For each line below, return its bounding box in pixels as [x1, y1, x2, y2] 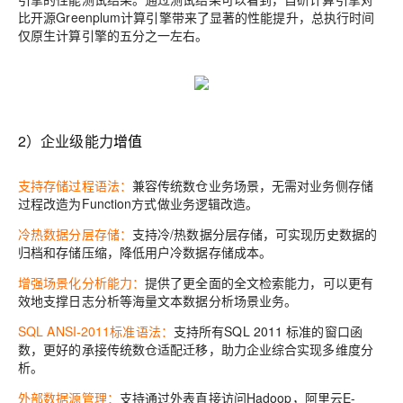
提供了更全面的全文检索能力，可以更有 [145, 273, 373, 291]
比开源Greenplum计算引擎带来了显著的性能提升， [18, 8, 311, 26]
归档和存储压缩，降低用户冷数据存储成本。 [18, 243, 273, 261]
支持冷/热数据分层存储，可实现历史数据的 [131, 225, 378, 243]
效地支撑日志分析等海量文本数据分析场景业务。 [18, 291, 298, 309]
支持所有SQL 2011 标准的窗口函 [173, 322, 363, 340]
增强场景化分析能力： [18, 273, 146, 291]
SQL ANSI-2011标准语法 [18, 322, 161, 340]
